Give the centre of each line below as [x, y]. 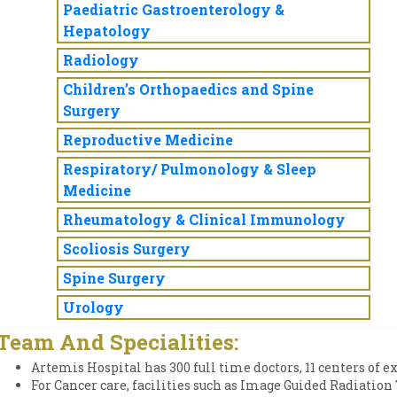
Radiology [101, 60]
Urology [93, 307]
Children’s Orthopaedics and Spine [188, 89]
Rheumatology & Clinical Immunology [204, 219]
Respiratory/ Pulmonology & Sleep [190, 169]
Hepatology [107, 31]
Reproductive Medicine [148, 140]
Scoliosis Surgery [127, 249]
